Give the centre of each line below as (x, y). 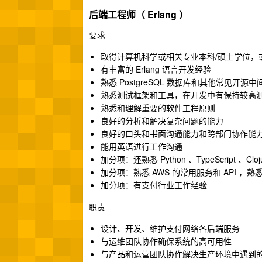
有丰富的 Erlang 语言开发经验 (156, 69)
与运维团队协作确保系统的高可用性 (166, 241)
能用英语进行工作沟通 (142, 146)
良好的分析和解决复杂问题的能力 (162, 120)
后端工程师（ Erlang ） (139, 14)
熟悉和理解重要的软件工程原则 (158, 108)
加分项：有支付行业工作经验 (154, 185)
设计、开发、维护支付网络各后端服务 (170, 228)
